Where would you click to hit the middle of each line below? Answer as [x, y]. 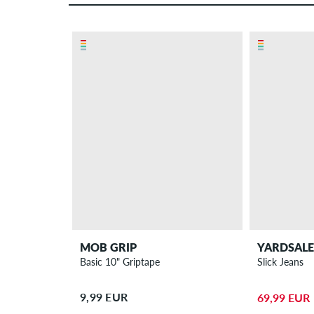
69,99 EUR [283, 297]
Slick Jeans [280, 261]
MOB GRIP [109, 247]
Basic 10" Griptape [120, 261]
